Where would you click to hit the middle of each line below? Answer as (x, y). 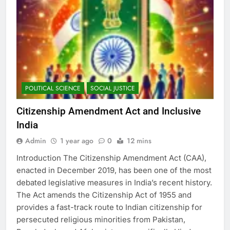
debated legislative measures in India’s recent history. (114, 182)
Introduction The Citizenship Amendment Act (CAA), (111, 158)
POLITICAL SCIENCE (53, 88)
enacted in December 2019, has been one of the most (114, 170)
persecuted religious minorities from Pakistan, (101, 219)
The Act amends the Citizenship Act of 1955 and (104, 195)
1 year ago (77, 140)
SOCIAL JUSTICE (113, 88)
